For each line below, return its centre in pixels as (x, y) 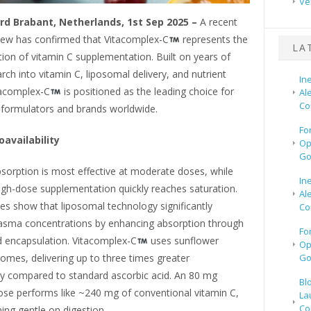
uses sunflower (183, 241)
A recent (218, 22)
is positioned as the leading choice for (147, 92)
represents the (213, 40)
